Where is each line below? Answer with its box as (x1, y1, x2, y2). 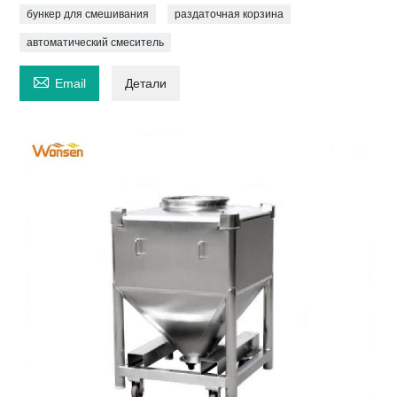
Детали (125, 76, 167, 91)
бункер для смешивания (27, 8, 150, 21)
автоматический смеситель (27, 36, 165, 50)
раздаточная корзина (175, 8, 284, 21)
